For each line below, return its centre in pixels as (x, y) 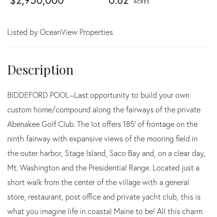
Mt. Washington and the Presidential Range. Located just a (103, 168)
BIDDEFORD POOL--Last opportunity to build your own (98, 95)
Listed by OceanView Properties (60, 32)
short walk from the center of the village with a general (98, 182)
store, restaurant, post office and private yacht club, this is (104, 197)
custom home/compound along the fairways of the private (104, 110)
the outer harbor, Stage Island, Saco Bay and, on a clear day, (106, 153)
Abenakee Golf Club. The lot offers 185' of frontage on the (102, 124)
